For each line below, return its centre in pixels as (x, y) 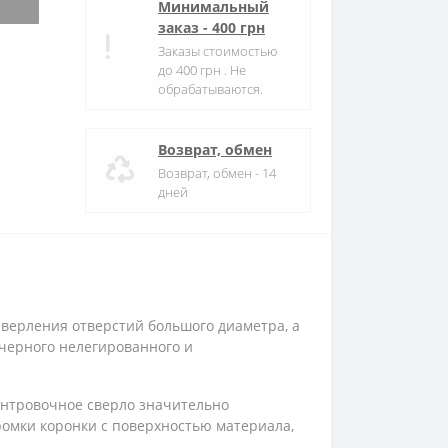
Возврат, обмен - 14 (217, 173)
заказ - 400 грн (211, 27)
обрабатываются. (210, 89)
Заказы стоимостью (217, 51)
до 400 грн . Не (202, 70)
